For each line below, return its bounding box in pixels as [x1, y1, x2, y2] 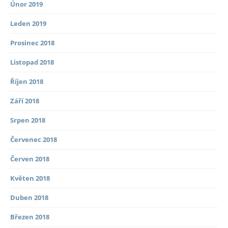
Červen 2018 [10, 154, 49, 164]
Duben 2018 [10, 193, 48, 203]
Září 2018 [10, 96, 39, 106]
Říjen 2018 [10, 77, 43, 87]
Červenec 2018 [10, 135, 57, 145]
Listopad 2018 [10, 58, 54, 67]
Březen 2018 [10, 212, 49, 222]
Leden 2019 [10, 19, 46, 28]
